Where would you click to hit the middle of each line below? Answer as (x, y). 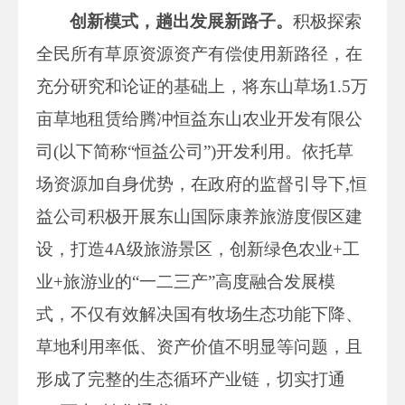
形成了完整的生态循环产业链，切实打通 (191, 379)
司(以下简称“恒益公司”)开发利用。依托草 (195, 151)
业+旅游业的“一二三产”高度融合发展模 (186, 281)
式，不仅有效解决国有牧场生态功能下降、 (199, 314)
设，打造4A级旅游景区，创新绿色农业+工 (198, 249)
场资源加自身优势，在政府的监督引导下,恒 (202, 184)
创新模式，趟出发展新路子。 (182, 21)
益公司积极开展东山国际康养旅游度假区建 (199, 216)
